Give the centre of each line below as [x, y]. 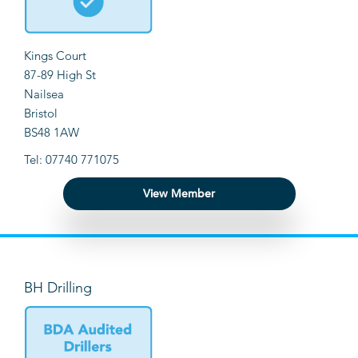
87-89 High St [60, 75]
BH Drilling [58, 288]
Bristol [41, 113]
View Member [179, 194]
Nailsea [44, 94]
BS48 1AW [52, 133]
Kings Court [55, 56]
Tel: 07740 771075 [72, 160]
